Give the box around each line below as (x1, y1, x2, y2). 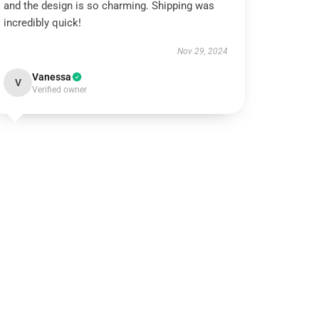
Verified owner (32, 85, 88, 95)
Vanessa (32, 71, 72, 83)
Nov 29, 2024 (177, 46, 228, 56)
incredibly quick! (4, 16, 82, 29)
